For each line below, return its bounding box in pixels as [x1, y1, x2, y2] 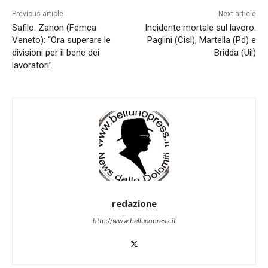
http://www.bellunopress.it [92, 217, 176, 226]
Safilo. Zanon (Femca [12, 22, 96, 33]
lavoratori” [12, 60, 52, 71]
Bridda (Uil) [214, 47, 256, 59]
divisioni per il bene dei [12, 47, 99, 59]
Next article [218, 10, 256, 19]
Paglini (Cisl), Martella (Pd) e [147, 35, 256, 46]
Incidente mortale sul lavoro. [144, 22, 256, 33]
